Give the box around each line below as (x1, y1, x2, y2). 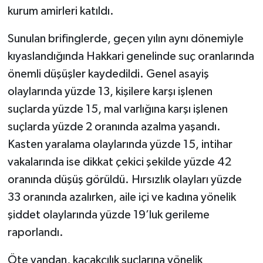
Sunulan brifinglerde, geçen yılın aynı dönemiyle (7, 32, 244, 45)
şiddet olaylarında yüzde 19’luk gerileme (7, 208, 210, 221)
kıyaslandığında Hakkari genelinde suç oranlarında (7, 50, 254, 62)
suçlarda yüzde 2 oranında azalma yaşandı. (7, 120, 221, 133)
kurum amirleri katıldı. (7, 5, 114, 17)
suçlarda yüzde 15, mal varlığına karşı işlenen (7, 103, 228, 115)
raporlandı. (7, 226, 63, 238)
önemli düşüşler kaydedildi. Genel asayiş (7, 68, 209, 80)
